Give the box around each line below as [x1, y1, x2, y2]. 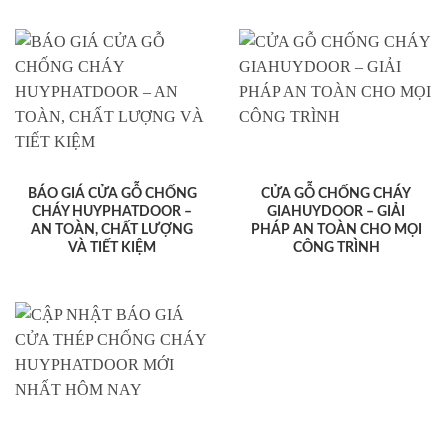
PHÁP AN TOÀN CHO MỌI [250, 222, 422, 237]
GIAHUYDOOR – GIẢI [267, 204, 405, 219]
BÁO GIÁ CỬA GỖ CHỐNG [27, 186, 197, 201]
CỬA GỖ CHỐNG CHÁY [261, 186, 411, 201]
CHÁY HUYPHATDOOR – [32, 204, 192, 219]
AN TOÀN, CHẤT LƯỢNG [31, 222, 193, 237]
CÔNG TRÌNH [292, 240, 380, 255]
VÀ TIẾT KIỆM [68, 240, 156, 255]
